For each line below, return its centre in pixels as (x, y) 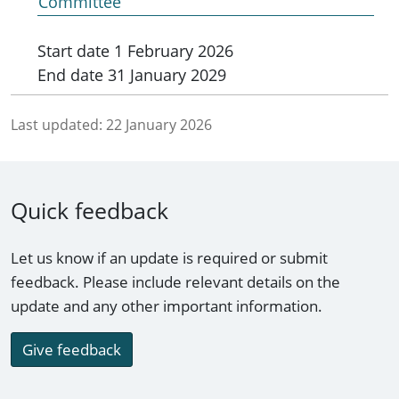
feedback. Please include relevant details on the (175, 282)
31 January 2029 (165, 75)
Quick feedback (90, 211)
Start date (73, 51)
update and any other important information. (167, 306)
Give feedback (72, 350)
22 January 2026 (159, 125)
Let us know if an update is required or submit (169, 258)
